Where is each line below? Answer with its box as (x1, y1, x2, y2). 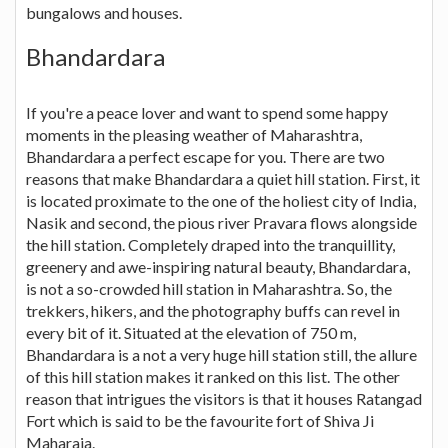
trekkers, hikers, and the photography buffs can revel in (26, 301, 400, 321)
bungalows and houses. (26, 3, 182, 23)
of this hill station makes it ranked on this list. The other (26, 367, 400, 387)
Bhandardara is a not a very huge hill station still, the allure (26, 345, 417, 365)
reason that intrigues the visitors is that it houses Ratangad (26, 389, 422, 409)
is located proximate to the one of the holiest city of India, (26, 191, 416, 211)
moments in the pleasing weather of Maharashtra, (26, 125, 362, 145)
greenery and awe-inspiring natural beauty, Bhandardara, (26, 257, 410, 277)
